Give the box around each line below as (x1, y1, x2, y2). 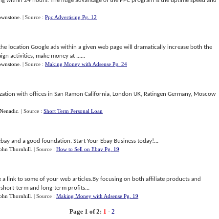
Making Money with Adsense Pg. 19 (56, 193, 138, 199)
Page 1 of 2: (69, 208, 102, 215)
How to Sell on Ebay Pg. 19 (56, 146, 119, 152)
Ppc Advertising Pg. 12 (45, 14, 97, 20)
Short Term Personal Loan (44, 108, 103, 114)
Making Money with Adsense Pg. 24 (45, 61, 127, 67)
